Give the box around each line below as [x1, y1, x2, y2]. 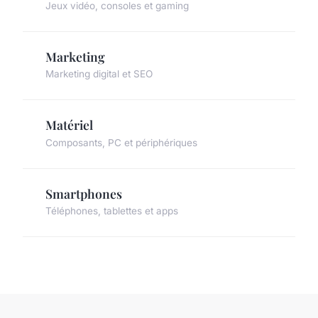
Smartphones [45, 185, 122, 202]
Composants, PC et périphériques [45, 136, 197, 148]
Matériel [45, 116, 93, 133]
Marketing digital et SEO [45, 68, 153, 80]
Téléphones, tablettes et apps [45, 204, 178, 216]
